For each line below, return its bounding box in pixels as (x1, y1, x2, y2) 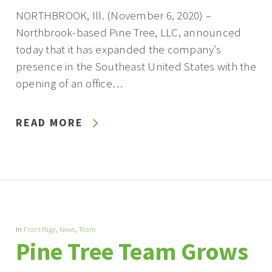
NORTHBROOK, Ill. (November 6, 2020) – (15, 8, 212, 23)
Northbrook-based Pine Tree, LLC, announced (15, 25, 242, 40)
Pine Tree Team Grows (15, 236, 248, 267)
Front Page (23, 225, 56, 234)
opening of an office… (15, 76, 123, 91)
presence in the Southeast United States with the (15, 59, 256, 74)
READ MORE (15, 115, 83, 130)
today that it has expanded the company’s (15, 42, 221, 57)
